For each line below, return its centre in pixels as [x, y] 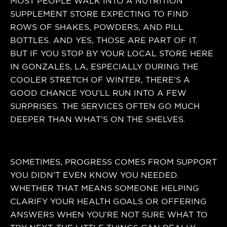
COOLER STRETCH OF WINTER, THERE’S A [100, 80]
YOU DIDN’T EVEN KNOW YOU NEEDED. [94, 175]
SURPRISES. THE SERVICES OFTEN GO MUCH [105, 106]
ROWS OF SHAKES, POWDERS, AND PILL [97, 27]
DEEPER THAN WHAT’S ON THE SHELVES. [98, 120]
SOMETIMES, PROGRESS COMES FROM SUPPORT [113, 162]
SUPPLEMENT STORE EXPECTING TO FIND [99, 14]
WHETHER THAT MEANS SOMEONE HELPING [105, 188]
